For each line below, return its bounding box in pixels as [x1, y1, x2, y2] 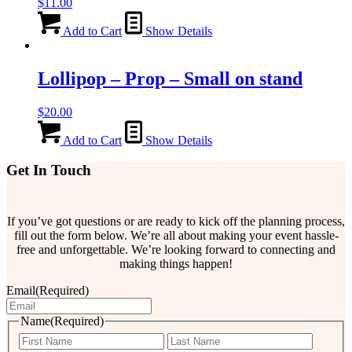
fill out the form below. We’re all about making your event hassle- [13, 229, 339, 243]
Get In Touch [6, 162, 91, 179]
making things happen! [119, 257, 233, 271]
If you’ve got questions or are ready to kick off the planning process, [7, 214, 345, 229]
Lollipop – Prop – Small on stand [38, 68, 302, 89]
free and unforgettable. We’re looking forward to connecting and [16, 243, 335, 257]
